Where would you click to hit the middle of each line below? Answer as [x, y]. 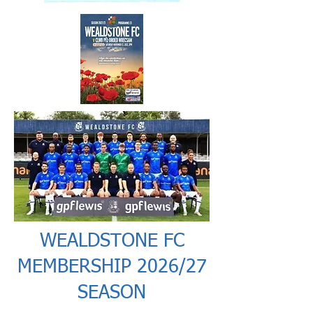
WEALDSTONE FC [112, 241]
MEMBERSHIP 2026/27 [112, 267]
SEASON [112, 293]
